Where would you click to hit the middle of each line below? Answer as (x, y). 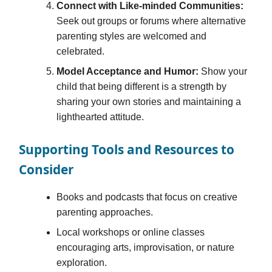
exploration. (82, 262)
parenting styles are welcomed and (132, 36)
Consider (46, 169)
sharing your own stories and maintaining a (149, 101)
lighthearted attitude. (100, 117)
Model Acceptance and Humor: (128, 71)
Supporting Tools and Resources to (127, 149)
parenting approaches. (105, 212)
